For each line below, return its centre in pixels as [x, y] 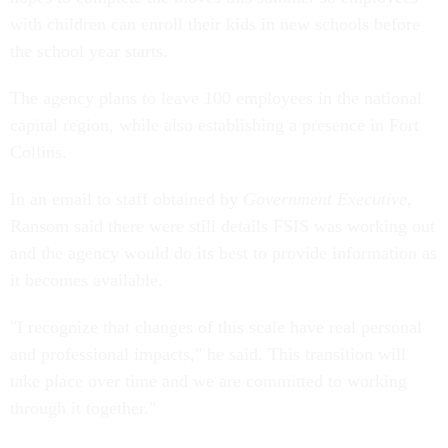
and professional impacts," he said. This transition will [208, 354]
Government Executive [325, 199]
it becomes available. [89, 280]
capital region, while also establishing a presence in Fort [214, 125]
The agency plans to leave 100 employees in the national [216, 98]
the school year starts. [91, 51]
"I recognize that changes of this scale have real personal [216, 327]
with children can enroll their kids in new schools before [215, 24]
